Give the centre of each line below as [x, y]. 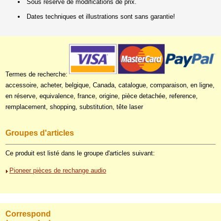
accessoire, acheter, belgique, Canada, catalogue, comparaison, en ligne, [110, 85]
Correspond [28, 214]
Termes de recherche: [37, 74]
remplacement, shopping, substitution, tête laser [74, 107]
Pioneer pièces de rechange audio [58, 170]
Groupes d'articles [40, 133]
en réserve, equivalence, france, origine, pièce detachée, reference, [102, 96]
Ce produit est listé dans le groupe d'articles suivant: [80, 153]
